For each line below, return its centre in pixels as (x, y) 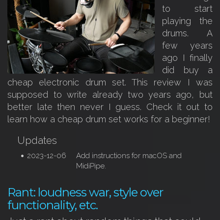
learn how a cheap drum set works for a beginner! (109, 119)
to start (187, 9)
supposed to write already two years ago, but (110, 95)
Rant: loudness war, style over (85, 192)
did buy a (187, 70)
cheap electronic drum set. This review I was (110, 82)
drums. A (187, 33)
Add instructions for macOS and (129, 156)
